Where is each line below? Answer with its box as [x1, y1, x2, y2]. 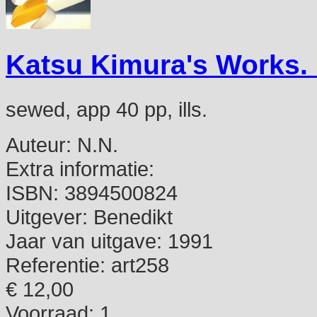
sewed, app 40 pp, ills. [6, 97, 207, 121]
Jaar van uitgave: [6, 229, 162, 253]
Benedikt [88, 204, 173, 229]
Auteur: [6, 132, 71, 156]
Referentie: [6, 253, 105, 277]
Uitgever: [6, 204, 88, 229]
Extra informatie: [6, 156, 154, 180]
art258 [105, 253, 169, 277]
